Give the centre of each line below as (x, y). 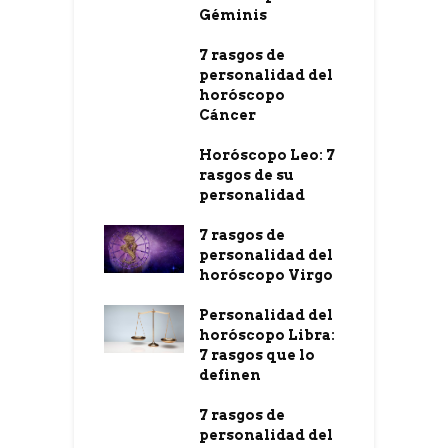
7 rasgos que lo (257, 355)
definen (230, 375)
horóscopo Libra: (267, 335)
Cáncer (227, 115)
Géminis (233, 15)
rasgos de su (246, 175)
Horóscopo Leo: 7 (267, 155)
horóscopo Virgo (266, 275)
